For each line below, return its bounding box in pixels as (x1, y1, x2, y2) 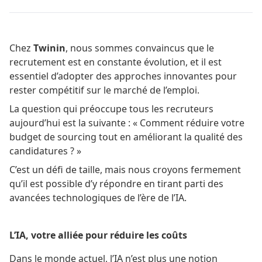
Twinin (33, 41, 65, 54)
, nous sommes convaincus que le (65, 41, 214, 54)
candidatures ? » (9, 144, 81, 157)
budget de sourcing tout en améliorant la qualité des (9, 130, 243, 143)
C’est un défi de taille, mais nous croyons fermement (9, 163, 241, 176)
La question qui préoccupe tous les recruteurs (9, 102, 213, 115)
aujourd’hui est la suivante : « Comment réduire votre (9, 116, 244, 129)
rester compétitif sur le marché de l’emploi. (9, 83, 199, 96)
